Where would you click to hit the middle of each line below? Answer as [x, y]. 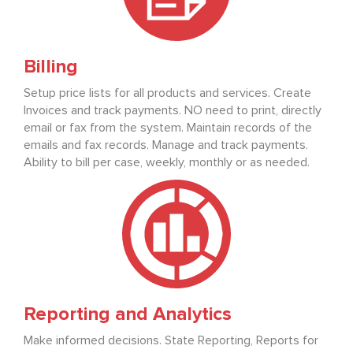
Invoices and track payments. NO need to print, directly [173, 111]
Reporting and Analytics [128, 315]
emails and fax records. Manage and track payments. [166, 145]
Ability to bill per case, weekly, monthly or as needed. [167, 163]
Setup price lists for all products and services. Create [167, 93]
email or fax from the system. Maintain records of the [168, 128]
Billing [51, 67]
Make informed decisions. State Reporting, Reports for [171, 341]
